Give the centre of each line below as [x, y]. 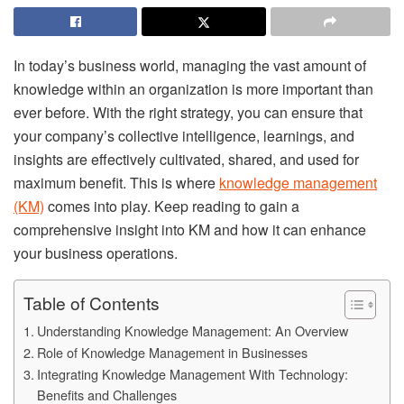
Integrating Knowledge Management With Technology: [192, 374]
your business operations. [96, 253]
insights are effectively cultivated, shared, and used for [186, 159]
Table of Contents [92, 303]
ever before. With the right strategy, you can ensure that [188, 112]
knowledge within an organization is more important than [193, 89]
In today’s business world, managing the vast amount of [190, 65]
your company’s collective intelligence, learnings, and [184, 136]
